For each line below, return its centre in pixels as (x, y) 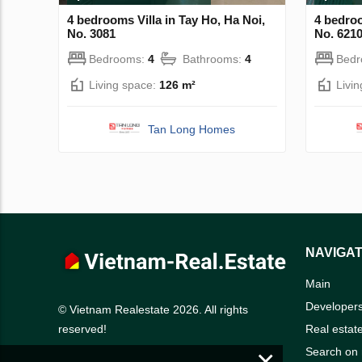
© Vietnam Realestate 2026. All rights (153, 310)
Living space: (124, 84)
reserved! (82, 329)
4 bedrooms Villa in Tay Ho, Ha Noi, (166, 19)
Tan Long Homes (192, 129)
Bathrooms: (214, 59)
